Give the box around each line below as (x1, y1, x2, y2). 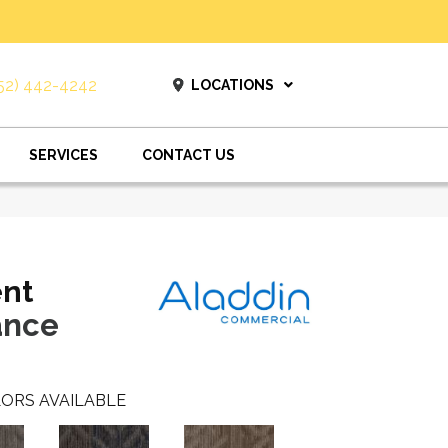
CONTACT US (142, 147, 235, 163)
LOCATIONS (190, 77, 274, 93)
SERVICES (29, 147, 98, 163)
